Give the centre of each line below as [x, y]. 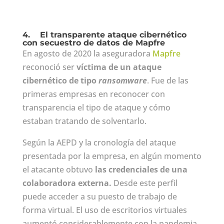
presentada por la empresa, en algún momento [112, 156]
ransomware [122, 80]
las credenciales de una [141, 169]
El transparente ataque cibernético [113, 34]
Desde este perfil [144, 183]
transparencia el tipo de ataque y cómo [96, 107]
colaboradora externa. [67, 183]
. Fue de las [167, 80]
